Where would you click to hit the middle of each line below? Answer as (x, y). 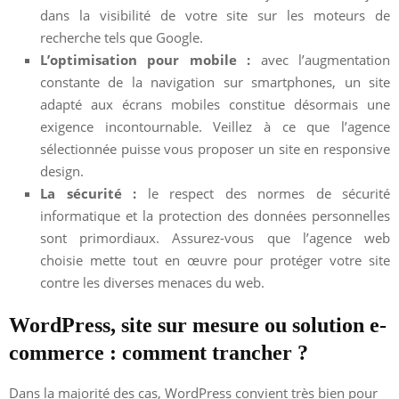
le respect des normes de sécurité (263, 193)
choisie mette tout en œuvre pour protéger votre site (215, 260)
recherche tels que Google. (122, 37)
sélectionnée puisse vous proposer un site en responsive (215, 148)
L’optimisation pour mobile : (146, 59)
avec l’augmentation (321, 59)
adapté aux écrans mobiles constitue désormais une (215, 104)
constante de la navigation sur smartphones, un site (215, 81)
